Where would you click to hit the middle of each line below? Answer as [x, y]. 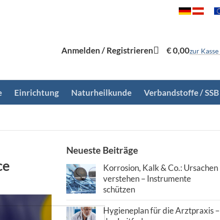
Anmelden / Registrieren [107, 50]
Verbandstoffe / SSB [181, 92]
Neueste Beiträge [102, 150]
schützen [119, 189]
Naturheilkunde [101, 92]
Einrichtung [36, 92]
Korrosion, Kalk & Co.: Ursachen [160, 168]
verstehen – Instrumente [147, 179]
